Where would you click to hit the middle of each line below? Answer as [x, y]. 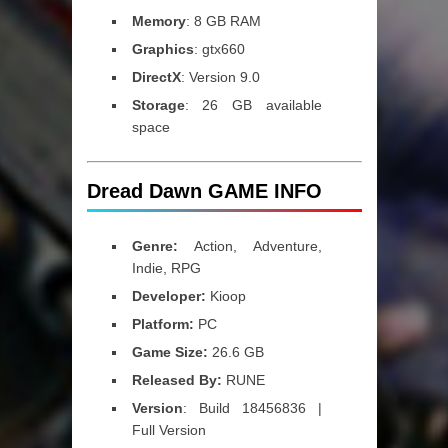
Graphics [162, 49]
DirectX [156, 77]
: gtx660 [219, 49]
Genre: [154, 246]
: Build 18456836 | [252, 408]
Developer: [168, 296]
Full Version [168, 430]
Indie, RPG [166, 268]
